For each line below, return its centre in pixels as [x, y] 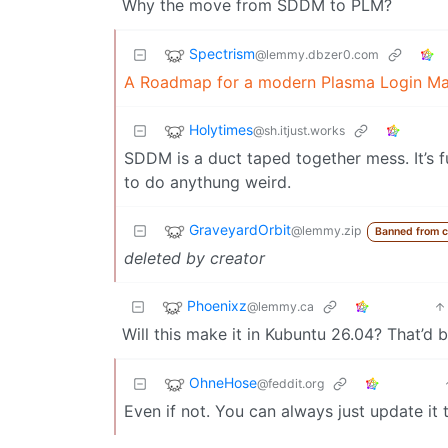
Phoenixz [217, 305]
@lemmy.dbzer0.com [317, 54]
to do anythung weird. [207, 181]
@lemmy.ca [280, 306]
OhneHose [223, 382]
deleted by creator [194, 257]
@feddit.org [290, 383]
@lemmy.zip [326, 230]
